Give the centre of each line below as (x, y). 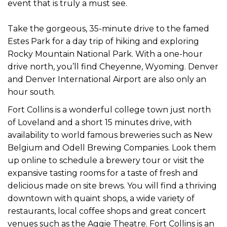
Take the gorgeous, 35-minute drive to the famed (108, 28)
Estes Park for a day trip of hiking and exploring (103, 41)
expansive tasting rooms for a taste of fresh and (103, 173)
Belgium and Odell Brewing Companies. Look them (112, 147)
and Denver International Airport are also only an (107, 79)
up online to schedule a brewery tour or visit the (106, 160)
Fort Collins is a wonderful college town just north (109, 109)
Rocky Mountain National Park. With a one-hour (105, 54)
